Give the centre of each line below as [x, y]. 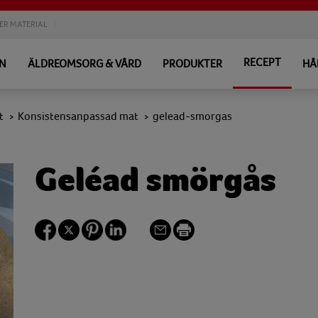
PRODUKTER [192, 64]
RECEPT [262, 62]
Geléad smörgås [155, 180]
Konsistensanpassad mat [78, 116]
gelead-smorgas [192, 116]
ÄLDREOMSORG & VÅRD [84, 64]
